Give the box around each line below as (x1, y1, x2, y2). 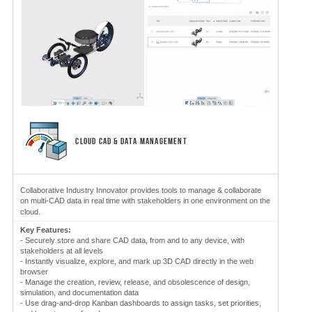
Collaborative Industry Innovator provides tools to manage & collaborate (20, 186, 261, 195)
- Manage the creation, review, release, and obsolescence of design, (20, 278, 250, 287)
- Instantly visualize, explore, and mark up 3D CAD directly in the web (20, 257, 253, 266)
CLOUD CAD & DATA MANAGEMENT (71, 136, 187, 147)
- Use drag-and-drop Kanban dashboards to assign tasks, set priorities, (20, 299, 261, 308)
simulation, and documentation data (20, 288, 139, 297)
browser (20, 267, 48, 276)
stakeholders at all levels (20, 247, 103, 256)
